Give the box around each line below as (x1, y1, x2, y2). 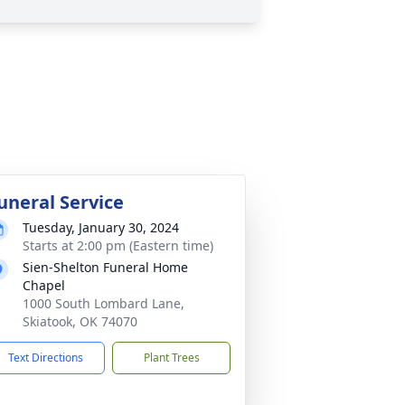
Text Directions (8, 350, 83, 365)
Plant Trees (143, 350, 200, 365)
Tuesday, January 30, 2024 (23, 219, 179, 236)
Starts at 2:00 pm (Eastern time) (23, 237, 213, 254)
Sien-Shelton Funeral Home (23, 259, 188, 276)
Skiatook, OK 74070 (23, 313, 137, 330)
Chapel (23, 277, 65, 294)
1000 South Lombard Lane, (23, 295, 184, 312)
